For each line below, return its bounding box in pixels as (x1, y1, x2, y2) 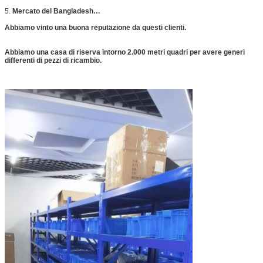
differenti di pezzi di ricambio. (5, 56, 102, 65)
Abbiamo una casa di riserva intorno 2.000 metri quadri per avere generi (5, 48, 245, 56)
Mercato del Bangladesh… (12, 6, 100, 15)
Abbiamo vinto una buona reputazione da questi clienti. (5, 23, 186, 32)
